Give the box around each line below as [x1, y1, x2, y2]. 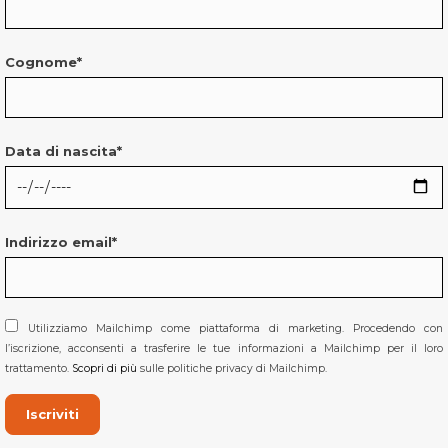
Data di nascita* [5, 142, 122, 159]
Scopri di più [72, 361, 137, 375]
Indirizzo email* [5, 233, 117, 250]
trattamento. [5, 361, 72, 375]
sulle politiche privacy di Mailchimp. [137, 361, 327, 375]
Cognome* [5, 53, 82, 70]
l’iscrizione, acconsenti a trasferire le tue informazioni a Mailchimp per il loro [5, 341, 443, 355]
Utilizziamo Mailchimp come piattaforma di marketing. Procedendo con [28, 321, 443, 335]
